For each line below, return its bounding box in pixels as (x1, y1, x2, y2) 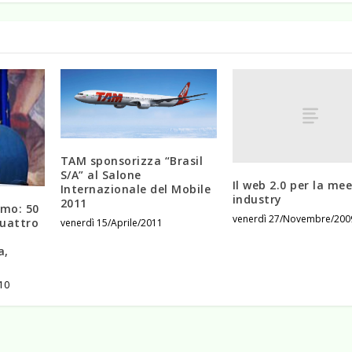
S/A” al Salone (60, 167, 141, 182)
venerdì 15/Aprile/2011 (60, 215, 163, 229)
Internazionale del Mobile (60, 181, 211, 196)
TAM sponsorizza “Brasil (60, 152, 203, 168)
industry (232, 192, 282, 207)
